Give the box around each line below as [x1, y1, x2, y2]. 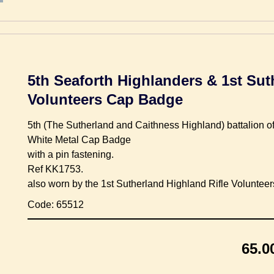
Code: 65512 [28, 199, 84, 210]
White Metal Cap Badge [28, 134, 131, 145]
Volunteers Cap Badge [28, 91, 183, 108]
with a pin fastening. [28, 149, 114, 160]
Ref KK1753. [28, 163, 83, 174]
